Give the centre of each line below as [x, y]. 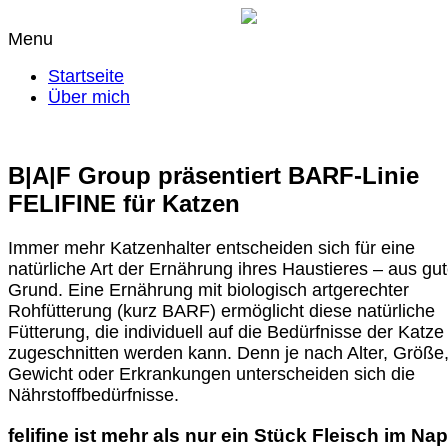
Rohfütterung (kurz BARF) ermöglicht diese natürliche [221, 310]
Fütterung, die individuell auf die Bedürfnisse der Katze [226, 331]
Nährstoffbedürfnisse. [93, 394]
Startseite [86, 76]
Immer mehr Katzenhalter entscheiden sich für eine [211, 247]
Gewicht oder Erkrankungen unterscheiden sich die [211, 373]
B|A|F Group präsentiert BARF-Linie [213, 175]
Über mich [89, 97]
